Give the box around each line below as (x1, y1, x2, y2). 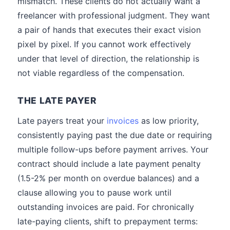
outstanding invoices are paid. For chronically (17, 202, 194, 212)
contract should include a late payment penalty (17, 159, 201, 169)
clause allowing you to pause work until (17, 187, 171, 198)
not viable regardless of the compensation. (17, 68, 184, 78)
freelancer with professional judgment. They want (17, 10, 210, 21)
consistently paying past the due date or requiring (17, 130, 212, 140)
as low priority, (139, 116, 199, 126)
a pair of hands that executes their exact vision (17, 25, 201, 35)
